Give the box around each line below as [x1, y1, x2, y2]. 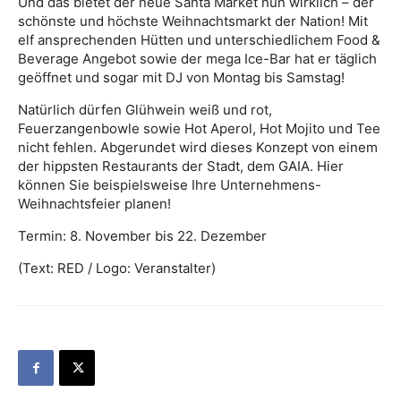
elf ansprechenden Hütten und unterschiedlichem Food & [18, 31, 380, 48]
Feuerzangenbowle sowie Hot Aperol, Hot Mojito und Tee [18, 120, 380, 137]
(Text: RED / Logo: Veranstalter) [18, 260, 216, 277]
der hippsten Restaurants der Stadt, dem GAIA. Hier [18, 158, 344, 175]
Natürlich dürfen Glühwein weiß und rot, [18, 101, 272, 118]
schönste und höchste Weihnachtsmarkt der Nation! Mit [18, 13, 368, 30]
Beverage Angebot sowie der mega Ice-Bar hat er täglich [18, 50, 377, 67]
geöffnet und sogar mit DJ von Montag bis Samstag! [18, 69, 345, 86]
